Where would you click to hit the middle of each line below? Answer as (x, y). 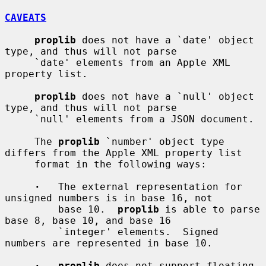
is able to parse (210, 209)
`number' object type (162, 141)
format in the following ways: (20, 164)
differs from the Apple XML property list (123, 153)
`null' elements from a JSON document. (20, 119)
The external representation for (141, 186)
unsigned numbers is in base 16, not (109, 198)
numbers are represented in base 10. (109, 243)
